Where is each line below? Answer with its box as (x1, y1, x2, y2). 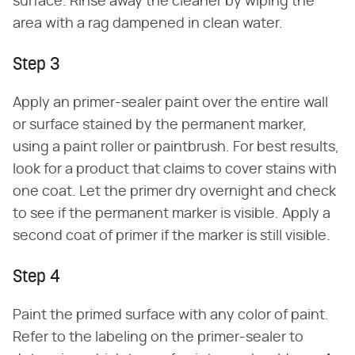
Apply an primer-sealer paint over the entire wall (13, 96, 328, 110)
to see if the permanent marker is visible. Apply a (13, 207, 330, 221)
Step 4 (13, 269, 60, 287)
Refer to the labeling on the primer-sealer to (13, 330, 303, 345)
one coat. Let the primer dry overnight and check (13, 185, 336, 199)
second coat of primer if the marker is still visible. (13, 229, 330, 243)
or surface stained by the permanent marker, (13, 118, 307, 132)
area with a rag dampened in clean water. (13, 17, 283, 31)
